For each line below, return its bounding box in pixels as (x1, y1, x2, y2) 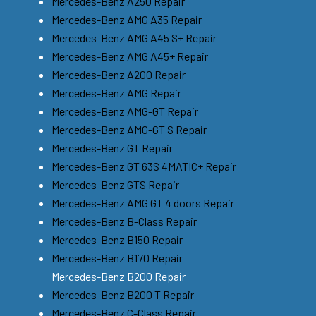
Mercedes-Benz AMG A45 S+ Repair (51, 30, 217, 44)
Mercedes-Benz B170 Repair (51, 250, 183, 265)
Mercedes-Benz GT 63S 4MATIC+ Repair (51, 159, 236, 173)
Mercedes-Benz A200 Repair (51, 67, 186, 81)
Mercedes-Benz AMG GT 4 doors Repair (51, 195, 234, 209)
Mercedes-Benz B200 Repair (51, 269, 186, 283)
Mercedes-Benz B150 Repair (51, 232, 183, 246)
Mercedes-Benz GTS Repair (51, 177, 179, 191)
